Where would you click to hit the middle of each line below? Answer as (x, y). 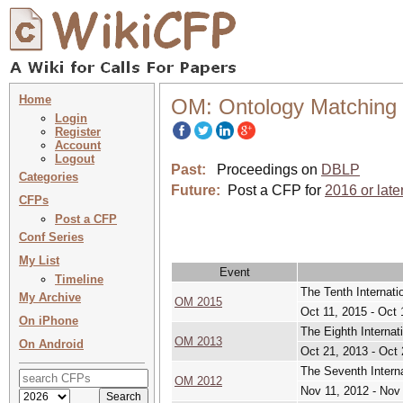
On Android (51, 344)
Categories (49, 177)
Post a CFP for (276, 190)
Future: (196, 190)
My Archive (50, 297)
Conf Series (51, 237)
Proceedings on (264, 170)
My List (39, 260)
